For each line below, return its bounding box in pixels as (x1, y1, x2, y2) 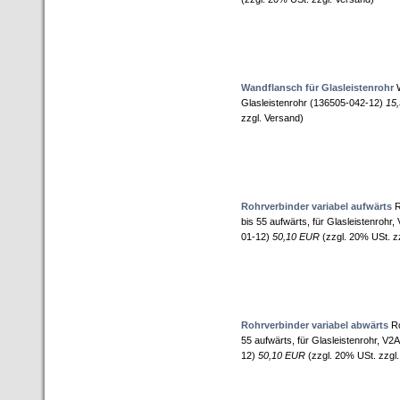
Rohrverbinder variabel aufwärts (241, 201, 392, 212)
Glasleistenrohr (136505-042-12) (241, 97, 386, 108)
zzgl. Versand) (241, 112, 304, 123)
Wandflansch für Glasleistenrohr (241, 82, 394, 93)
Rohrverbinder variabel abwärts (241, 320, 388, 330)
